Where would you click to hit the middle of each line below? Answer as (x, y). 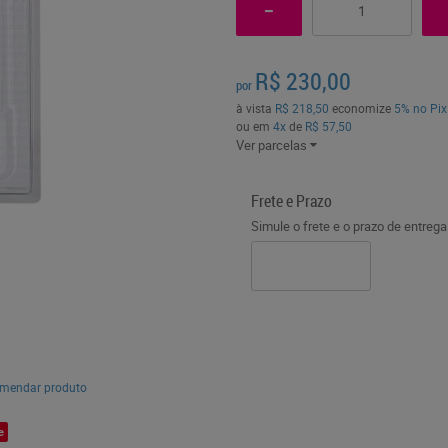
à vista (255, 108)
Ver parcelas (271, 145)
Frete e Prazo (291, 201)
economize (361, 108)
